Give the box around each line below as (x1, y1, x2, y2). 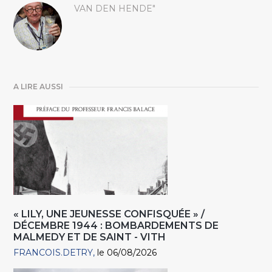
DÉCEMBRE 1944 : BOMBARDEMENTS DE (13, 220, 219, 232)
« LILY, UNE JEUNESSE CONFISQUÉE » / (13, 208, 205, 220)
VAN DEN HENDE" (74, 3, 156, 15)
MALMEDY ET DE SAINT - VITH (13, 231, 166, 243)
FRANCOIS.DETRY (13, 247, 93, 259)
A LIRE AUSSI (13, 82, 64, 92)
